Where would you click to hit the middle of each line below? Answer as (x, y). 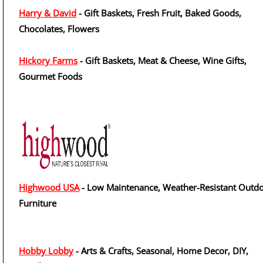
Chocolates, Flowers (59, 29)
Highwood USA (49, 187)
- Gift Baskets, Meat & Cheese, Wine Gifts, (162, 60)
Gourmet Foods (50, 76)
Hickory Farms (48, 60)
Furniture (38, 203)
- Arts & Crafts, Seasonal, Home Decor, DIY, (161, 251)
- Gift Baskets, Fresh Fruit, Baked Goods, (159, 13)
